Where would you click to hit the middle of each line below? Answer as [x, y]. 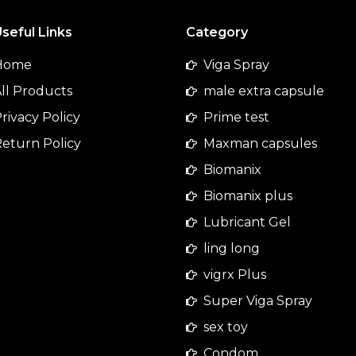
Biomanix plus [248, 196]
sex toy [226, 327]
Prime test [237, 118]
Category [217, 33]
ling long [232, 249]
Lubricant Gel [248, 222]
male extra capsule [264, 91]
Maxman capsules [261, 144]
